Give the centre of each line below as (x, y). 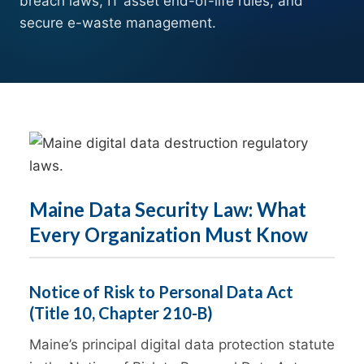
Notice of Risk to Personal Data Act (161, 292)
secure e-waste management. (118, 23)
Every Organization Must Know (169, 235)
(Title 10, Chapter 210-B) (121, 313)
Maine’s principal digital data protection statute (182, 345)
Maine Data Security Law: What (168, 210)
